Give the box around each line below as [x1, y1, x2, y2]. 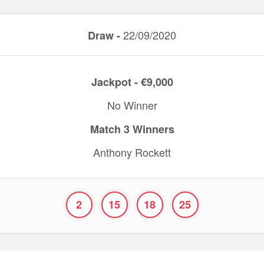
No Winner [107, 97, 157, 113]
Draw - [88, 28, 120, 43]
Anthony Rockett [93, 144, 171, 160]
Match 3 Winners [90, 121, 174, 137]
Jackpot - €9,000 [91, 74, 173, 90]
